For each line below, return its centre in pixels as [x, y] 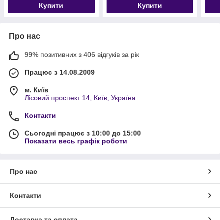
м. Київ [37, 90]
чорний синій [29, 7]
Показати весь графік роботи [76, 141]
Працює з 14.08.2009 [60, 72]
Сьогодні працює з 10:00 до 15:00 [83, 133]
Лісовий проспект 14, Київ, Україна [80, 98]
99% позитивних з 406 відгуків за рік [82, 55]
